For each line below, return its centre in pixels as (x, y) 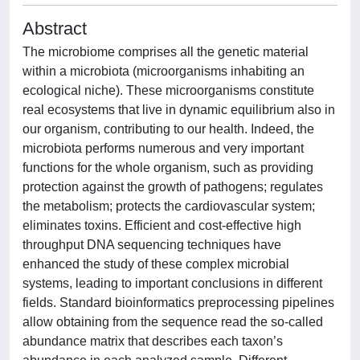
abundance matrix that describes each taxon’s (153, 341)
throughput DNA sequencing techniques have (152, 245)
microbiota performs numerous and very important (163, 148)
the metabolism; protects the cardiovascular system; (169, 206)
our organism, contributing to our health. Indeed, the (168, 129)
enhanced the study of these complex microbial (156, 264)
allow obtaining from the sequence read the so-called (173, 322)
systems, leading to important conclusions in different (172, 283)
